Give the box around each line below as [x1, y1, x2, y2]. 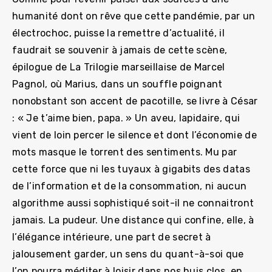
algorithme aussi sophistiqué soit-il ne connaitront [12, 197, 254, 209]
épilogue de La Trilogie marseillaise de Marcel [12, 61, 225, 73]
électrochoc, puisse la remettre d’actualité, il [12, 27, 225, 39]
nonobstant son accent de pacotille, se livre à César [12, 95, 258, 107]
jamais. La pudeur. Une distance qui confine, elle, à [12, 214, 254, 226]
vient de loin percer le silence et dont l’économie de [12, 129, 257, 141]
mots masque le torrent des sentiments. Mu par [12, 146, 237, 158]
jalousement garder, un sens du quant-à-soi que [12, 248, 244, 260]
